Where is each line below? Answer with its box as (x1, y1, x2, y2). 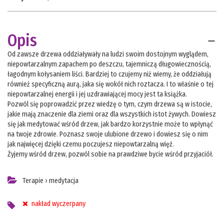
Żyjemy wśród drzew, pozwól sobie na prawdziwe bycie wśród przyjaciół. (7, 150, 213, 159)
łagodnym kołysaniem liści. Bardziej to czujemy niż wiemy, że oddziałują (7, 70, 211, 79)
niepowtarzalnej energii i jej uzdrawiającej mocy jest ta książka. (7, 90, 187, 99)
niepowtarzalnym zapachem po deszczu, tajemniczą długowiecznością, (7, 60, 211, 69)
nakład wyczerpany (30, 199, 85, 208)
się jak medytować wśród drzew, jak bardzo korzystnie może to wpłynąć (7, 120, 213, 129)
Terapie (22, 176, 43, 185)
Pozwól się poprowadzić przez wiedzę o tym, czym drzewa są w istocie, (7, 100, 212, 109)
